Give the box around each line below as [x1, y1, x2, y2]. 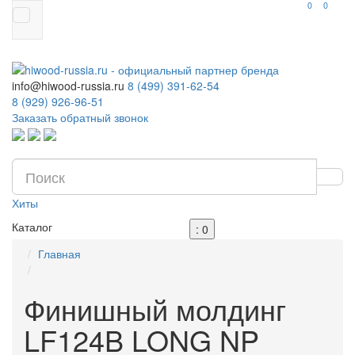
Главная [38, 246, 81, 262]
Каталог [12, 219, 52, 235]
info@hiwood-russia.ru [12, 78, 124, 94]
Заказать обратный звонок [12, 109, 148, 125]
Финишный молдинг [24, 288, 286, 330]
